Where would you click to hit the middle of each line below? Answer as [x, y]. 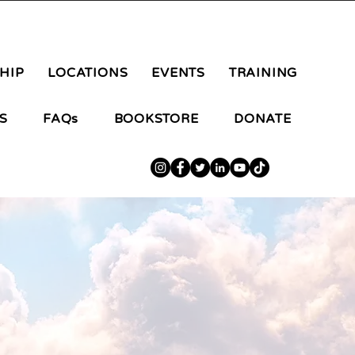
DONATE [263, 119]
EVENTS [179, 73]
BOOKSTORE [156, 119]
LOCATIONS [88, 73]
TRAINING [263, 73]
